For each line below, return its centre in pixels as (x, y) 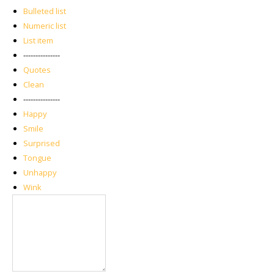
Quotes (37, 69)
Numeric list (45, 25)
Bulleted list (45, 11)
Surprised (42, 143)
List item (38, 40)
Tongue (37, 157)
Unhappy (40, 172)
